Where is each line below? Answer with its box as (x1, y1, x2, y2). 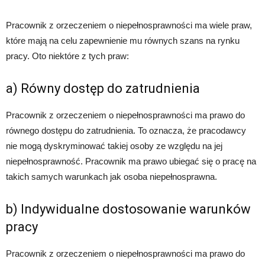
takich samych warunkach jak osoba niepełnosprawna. (6, 172, 217, 182)
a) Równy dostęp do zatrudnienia (6, 81, 200, 96)
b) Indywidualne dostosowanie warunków (6, 202, 251, 217)
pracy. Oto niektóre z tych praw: (6, 51, 129, 62)
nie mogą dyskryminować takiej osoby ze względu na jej (6, 141, 222, 151)
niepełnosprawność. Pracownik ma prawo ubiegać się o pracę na (6, 156, 256, 167)
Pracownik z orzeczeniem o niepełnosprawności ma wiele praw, (6, 20, 252, 31)
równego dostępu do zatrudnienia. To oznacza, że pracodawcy (6, 125, 246, 136)
